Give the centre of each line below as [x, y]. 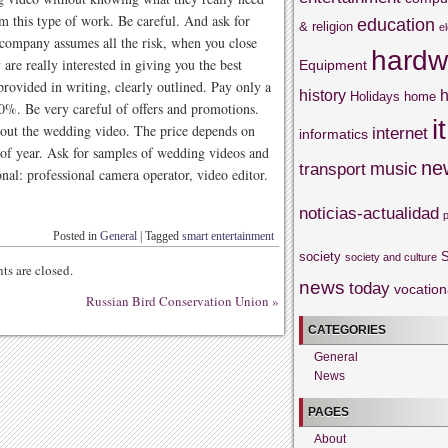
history [322, 95]
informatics [333, 133]
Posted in [76, 236]
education [396, 24]
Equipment [333, 64]
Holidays [375, 96]
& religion [326, 26]
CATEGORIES [347, 329]
